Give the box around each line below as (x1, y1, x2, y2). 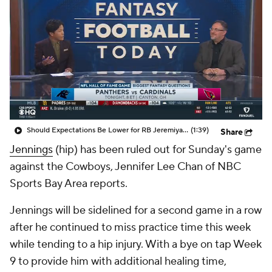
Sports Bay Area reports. (10, 177, 127, 191)
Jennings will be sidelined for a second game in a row (10, 203, 262, 217)
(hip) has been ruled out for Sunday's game (53, 143, 262, 157)
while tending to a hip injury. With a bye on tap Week (10, 237, 262, 251)
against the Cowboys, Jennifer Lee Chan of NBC (10, 160, 241, 174)
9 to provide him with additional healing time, (10, 254, 226, 268)
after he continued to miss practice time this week (10, 220, 251, 234)
